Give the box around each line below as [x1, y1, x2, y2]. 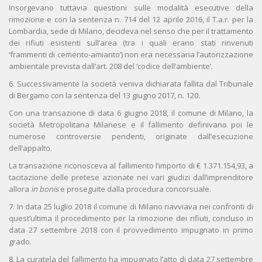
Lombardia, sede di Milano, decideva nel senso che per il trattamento [9, 26, 253, 37]
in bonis [31, 184, 60, 195]
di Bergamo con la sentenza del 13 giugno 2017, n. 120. [9, 90, 200, 101]
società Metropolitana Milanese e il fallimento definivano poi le [9, 119, 253, 130]
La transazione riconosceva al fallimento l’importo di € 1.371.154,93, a [9, 160, 253, 171]
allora [9, 184, 31, 195]
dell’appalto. [9, 143, 52, 154]
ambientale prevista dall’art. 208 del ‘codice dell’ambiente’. [9, 61, 213, 72]
